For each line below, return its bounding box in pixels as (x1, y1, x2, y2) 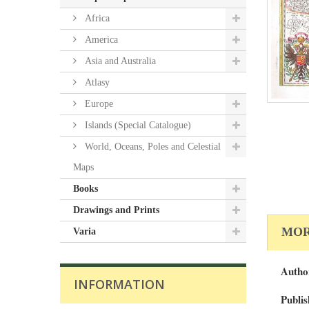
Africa (82, 13, 110, 23)
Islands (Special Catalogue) (82, 120, 191, 130)
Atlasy (82, 77, 110, 88)
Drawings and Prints (73, 205, 159, 215)
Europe (82, 99, 113, 109)
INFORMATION (74, 276, 165, 292)
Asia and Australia (82, 56, 156, 66)
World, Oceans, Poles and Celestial (82, 141, 221, 152)
